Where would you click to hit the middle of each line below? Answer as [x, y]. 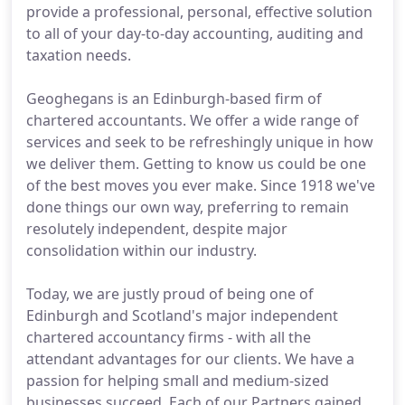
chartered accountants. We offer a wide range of [193, 120]
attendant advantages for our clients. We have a [190, 359]
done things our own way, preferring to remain [188, 207]
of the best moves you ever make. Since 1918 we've [201, 185]
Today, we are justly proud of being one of [170, 294]
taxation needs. [79, 55]
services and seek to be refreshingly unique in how [200, 142]
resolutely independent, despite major [157, 229]
